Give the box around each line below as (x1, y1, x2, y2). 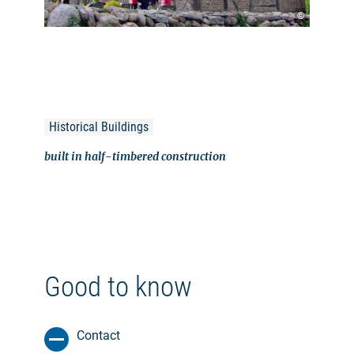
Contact (77, 328, 120, 344)
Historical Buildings (49, 119, 149, 135)
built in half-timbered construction (44, 149, 226, 164)
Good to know (44, 271, 192, 304)
